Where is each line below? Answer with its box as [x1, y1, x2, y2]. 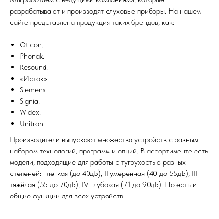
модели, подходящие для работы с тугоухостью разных [10, 157, 186, 167]
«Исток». [20, 74, 49, 83]
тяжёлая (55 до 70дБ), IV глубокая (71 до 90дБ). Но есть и [10, 180, 197, 189]
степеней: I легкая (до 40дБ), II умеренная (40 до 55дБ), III [10, 169, 197, 178]
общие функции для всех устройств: [10, 191, 125, 200]
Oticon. [20, 40, 43, 49]
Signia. [20, 96, 40, 106]
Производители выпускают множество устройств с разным [10, 135, 198, 144]
